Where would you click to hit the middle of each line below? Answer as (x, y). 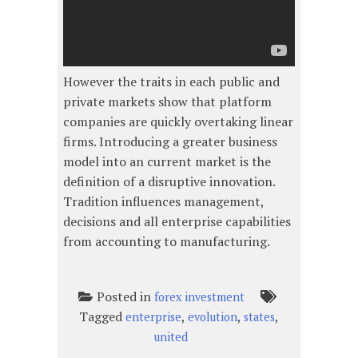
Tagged (102, 317)
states (259, 317)
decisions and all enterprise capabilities (177, 222)
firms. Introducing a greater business (170, 142)
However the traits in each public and (171, 82)
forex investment (199, 297)
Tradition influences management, (163, 202)
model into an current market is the (167, 162)
